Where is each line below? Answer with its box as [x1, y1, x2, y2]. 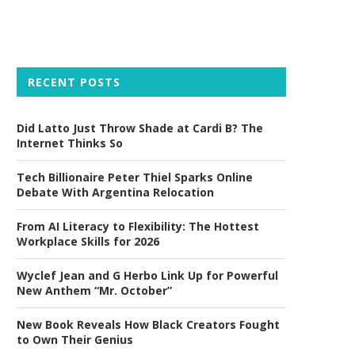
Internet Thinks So [17, 136, 123, 151]
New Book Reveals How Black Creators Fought [17, 317, 280, 332]
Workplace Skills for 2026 [17, 234, 159, 249]
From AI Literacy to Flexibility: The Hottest [17, 219, 259, 234]
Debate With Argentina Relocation [17, 185, 214, 200]
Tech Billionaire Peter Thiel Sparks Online [17, 170, 253, 185]
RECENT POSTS [28, 74, 120, 90]
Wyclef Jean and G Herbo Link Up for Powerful [17, 268, 278, 283]
